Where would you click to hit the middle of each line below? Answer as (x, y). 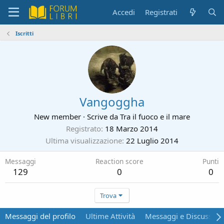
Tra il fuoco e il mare (155, 116)
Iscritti (24, 33)
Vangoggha (112, 102)
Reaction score (119, 161)
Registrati (161, 12)
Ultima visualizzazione (84, 140)
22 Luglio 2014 (152, 140)
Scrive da (102, 116)
